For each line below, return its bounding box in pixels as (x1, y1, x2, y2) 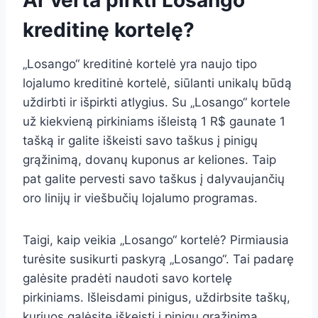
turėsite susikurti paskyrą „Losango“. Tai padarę (23, 252, 294, 267)
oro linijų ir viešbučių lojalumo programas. (23, 191, 258, 206)
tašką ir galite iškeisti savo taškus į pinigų (23, 133, 258, 148)
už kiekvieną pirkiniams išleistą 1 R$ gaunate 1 (23, 114, 285, 129)
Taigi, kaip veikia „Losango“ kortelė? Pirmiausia (23, 233, 289, 248)
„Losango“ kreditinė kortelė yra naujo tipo (23, 57, 257, 72)
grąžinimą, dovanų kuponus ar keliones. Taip (23, 153, 276, 168)
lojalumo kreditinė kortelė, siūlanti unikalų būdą (23, 76, 292, 91)
